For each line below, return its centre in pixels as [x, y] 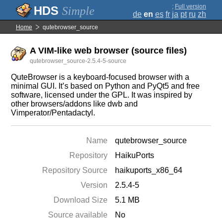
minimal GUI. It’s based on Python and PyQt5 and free [106, 86]
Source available [78, 215]
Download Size [81, 200]
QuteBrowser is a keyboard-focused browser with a [100, 77]
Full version [191, 6]
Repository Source [75, 170]
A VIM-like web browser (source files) [109, 51]
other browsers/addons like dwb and [75, 104]
